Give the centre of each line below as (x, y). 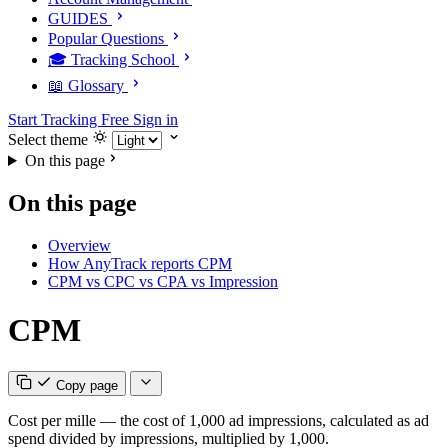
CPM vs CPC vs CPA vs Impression (163, 281)
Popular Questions (106, 38)
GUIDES (78, 18)
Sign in (155, 119)
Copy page (87, 385)
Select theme (48, 139)
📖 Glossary (86, 85)
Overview (79, 245)
